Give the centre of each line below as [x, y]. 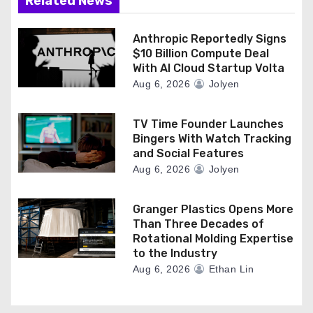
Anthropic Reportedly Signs [209, 39]
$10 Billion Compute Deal [201, 53]
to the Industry [175, 253]
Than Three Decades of [198, 224]
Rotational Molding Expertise [213, 239]
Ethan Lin [230, 269]
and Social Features [188, 153]
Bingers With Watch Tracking [212, 139]
